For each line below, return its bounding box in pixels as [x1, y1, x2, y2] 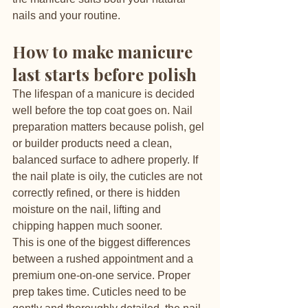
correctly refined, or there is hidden [12, 187, 183, 199]
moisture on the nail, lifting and [12, 203, 164, 215]
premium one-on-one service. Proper [12, 269, 193, 281]
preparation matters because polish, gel [12, 121, 207, 133]
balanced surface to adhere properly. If [12, 154, 201, 166]
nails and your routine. [12, 10, 120, 21]
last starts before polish [12, 63, 197, 85]
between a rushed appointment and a [12, 253, 196, 265]
